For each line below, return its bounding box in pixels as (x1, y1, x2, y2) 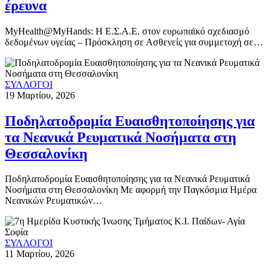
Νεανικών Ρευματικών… (5, 195, 102, 206)
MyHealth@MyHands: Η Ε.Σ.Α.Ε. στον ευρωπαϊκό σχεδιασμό (5, 25, 249, 36)
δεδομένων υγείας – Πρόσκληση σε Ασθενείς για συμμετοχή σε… (5, 36, 263, 47)
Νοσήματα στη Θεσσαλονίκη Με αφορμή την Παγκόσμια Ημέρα (5, 184, 256, 195)
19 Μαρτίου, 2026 (5, 90, 75, 100)
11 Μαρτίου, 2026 (5, 249, 74, 260)
